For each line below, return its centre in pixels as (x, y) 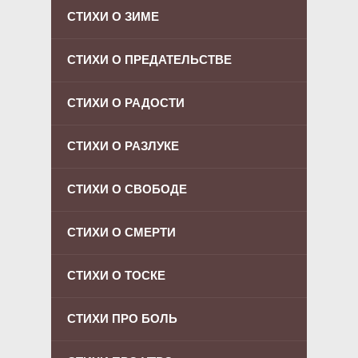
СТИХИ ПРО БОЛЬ (122, 318)
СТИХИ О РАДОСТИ (126, 102)
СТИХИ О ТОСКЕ (116, 275)
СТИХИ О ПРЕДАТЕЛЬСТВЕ (149, 59)
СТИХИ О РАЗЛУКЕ (123, 145)
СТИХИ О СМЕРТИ (121, 232)
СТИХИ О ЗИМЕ (113, 16)
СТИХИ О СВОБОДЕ (127, 189)
